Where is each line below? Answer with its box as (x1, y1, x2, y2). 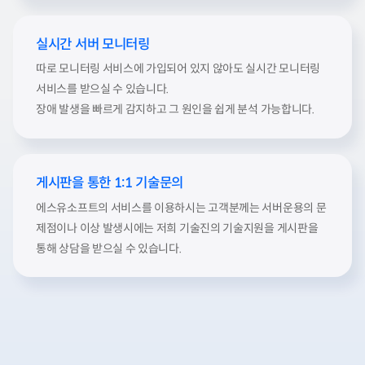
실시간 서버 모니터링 (36, 35, 150, 53)
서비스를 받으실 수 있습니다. (36, 81, 169, 97)
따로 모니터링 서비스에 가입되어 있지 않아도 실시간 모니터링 (36, 61, 321, 77)
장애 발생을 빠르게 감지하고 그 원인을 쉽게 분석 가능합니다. (36, 102, 314, 117)
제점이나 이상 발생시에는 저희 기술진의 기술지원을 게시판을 (36, 220, 319, 235)
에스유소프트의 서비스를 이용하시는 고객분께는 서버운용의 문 (36, 200, 327, 215)
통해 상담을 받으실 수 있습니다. (36, 240, 182, 256)
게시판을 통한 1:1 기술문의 (36, 174, 184, 191)
